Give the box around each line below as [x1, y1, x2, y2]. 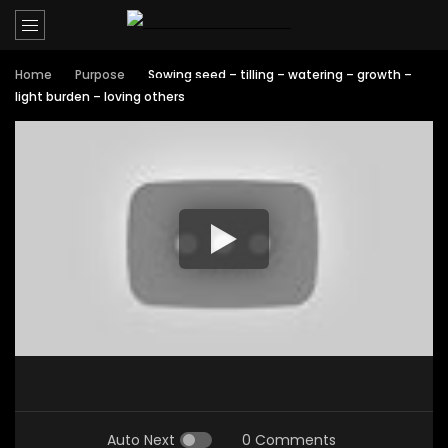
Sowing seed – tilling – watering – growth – [148, 66, 412, 83]
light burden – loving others [15, 88, 185, 105]
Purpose [75, 66, 125, 83]
